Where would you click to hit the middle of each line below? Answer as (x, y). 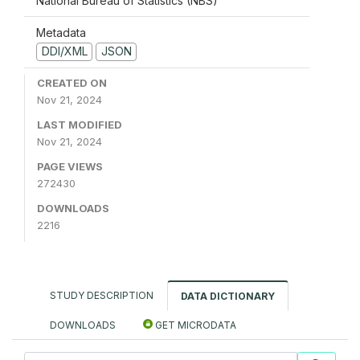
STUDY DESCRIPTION (102, 295)
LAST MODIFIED (80, 124)
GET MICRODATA (194, 325)
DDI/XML (64, 51)
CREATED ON (72, 82)
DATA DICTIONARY (228, 296)
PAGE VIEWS (70, 166)
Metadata (61, 33)
